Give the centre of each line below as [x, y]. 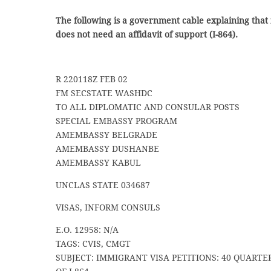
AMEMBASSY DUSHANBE [107, 149]
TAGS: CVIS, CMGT [93, 243]
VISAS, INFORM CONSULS [108, 207]
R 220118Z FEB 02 [92, 79]
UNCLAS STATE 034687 [103, 185]
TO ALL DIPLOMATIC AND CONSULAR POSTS [148, 107]
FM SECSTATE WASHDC [104, 93]
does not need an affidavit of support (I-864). [147, 34]
